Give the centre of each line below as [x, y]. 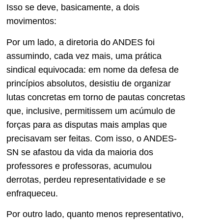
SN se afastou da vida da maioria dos [80, 152]
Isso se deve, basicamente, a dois [73, 8]
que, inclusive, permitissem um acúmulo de [91, 111]
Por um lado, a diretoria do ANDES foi [81, 42]
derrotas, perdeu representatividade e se [86, 179]
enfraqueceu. [32, 193]
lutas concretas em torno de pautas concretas [96, 97]
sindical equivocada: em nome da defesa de [93, 69]
